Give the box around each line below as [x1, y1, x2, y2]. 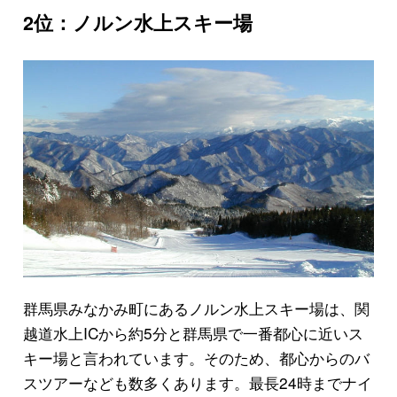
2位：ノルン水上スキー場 [22, 8, 253, 36]
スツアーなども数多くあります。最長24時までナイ [22, 371, 372, 394]
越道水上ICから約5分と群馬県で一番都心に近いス [22, 322, 363, 345]
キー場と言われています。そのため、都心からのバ [22, 346, 370, 370]
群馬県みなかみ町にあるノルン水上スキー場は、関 [22, 297, 370, 320]
